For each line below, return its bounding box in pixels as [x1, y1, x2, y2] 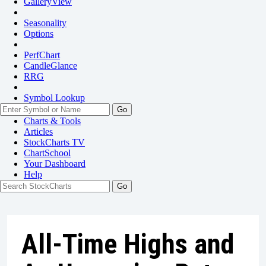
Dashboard [45, 159, 85, 169]
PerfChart [24, 50, 60, 60]
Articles [24, 126, 53, 137]
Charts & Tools [24, 116, 81, 126]
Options [24, 28, 53, 39]
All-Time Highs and [21, 228, 234, 260]
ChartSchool [24, 148, 71, 158]
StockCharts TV [24, 137, 85, 147]
